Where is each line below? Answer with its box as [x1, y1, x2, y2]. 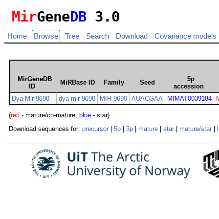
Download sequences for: [9, 125, 82, 133]
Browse [34, 32, 58, 41]
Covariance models [154, 32, 217, 41]
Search [86, 32, 109, 41]
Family [103, 79, 124, 87]
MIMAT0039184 [167, 95, 212, 103]
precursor [82, 125, 109, 133]
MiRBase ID [60, 79, 95, 87]
